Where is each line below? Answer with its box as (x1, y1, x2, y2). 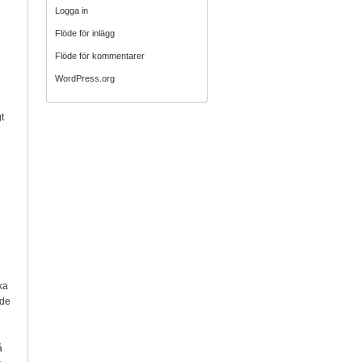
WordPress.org (55, 74, 115, 83)
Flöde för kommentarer (55, 51, 145, 61)
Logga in (55, 6, 88, 15)
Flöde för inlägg (55, 28, 115, 38)
